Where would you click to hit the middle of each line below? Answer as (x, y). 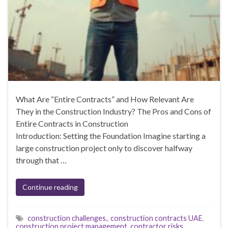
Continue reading (50, 187)
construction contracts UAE (156, 218)
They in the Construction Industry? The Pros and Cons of (113, 111)
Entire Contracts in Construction (98, 123)
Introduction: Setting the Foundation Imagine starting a (111, 135)
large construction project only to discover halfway (104, 148)
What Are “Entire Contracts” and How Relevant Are (105, 99)
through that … (41, 160)
